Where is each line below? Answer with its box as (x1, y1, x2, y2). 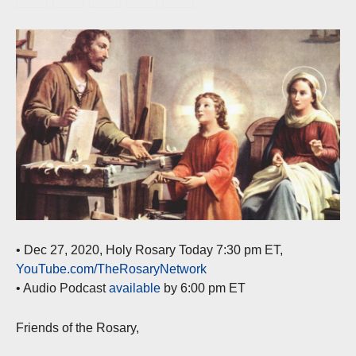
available (109, 281, 161, 296)
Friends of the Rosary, (16, 321, 139, 335)
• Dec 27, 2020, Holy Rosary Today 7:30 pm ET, (16, 243, 283, 257)
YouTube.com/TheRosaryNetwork (16, 262, 207, 277)
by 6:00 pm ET (161, 281, 246, 296)
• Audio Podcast (16, 281, 109, 296)
